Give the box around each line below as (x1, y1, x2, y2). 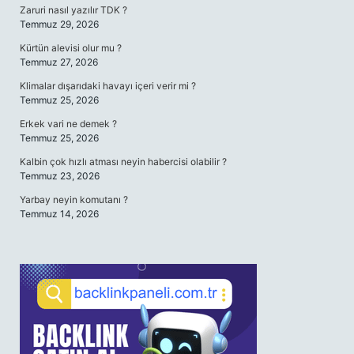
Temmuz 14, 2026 (20, 208, 99, 220)
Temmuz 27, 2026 (20, 56, 98, 68)
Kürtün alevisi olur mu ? (20, 42, 122, 54)
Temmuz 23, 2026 (20, 170, 100, 182)
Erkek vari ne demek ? (20, 118, 117, 130)
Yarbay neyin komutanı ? (20, 194, 128, 205)
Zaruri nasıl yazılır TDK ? (20, 4, 127, 16)
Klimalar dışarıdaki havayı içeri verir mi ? (20, 80, 196, 92)
